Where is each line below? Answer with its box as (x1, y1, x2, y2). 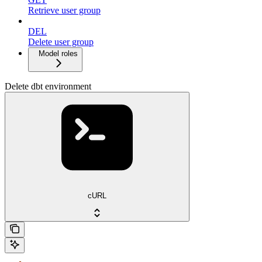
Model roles (39, 49, 78, 58)
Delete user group (28, 37, 94, 47)
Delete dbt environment (5, 81, 91, 92)
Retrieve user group (28, 5, 101, 16)
